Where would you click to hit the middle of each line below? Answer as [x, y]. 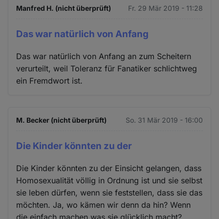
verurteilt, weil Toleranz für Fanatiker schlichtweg [107, 69]
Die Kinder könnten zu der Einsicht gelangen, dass [109, 168]
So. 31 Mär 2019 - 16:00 [164, 120]
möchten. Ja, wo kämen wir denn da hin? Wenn [104, 205]
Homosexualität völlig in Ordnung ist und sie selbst [109, 180]
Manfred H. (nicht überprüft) [64, 8]
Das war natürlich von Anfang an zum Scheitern [104, 56]
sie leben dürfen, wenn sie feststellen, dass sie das [109, 192]
